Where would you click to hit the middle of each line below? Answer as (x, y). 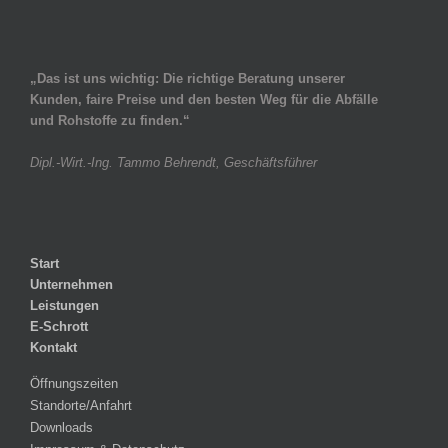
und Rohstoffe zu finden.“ (110, 121)
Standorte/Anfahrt (81, 406)
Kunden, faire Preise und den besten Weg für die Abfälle (204, 100)
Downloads (61, 428)
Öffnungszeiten (74, 384)
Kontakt (53, 348)
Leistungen (64, 306)
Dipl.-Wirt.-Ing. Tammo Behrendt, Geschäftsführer (173, 163)
